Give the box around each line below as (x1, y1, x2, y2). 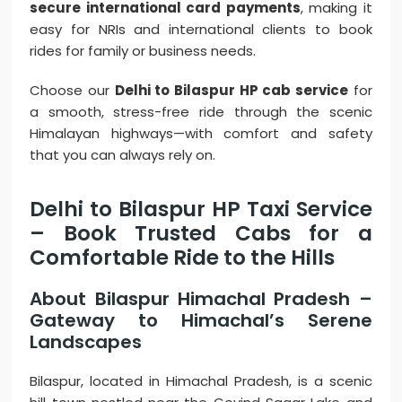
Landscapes (30, 329, 143, 355)
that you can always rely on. (30, 145, 216, 165)
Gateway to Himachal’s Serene (30, 308, 372, 334)
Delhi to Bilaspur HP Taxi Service (30, 195, 372, 224)
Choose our (30, 81, 115, 100)
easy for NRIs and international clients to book (30, 20, 372, 39)
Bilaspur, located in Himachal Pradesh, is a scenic (30, 371, 372, 391)
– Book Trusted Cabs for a (30, 219, 372, 249)
